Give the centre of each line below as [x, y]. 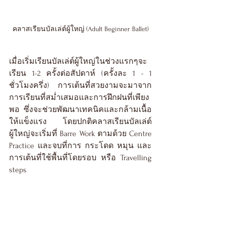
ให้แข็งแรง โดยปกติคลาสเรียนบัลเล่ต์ [80, 122]
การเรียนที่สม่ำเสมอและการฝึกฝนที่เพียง [79, 98]
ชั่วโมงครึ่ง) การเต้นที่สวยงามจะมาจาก [80, 86]
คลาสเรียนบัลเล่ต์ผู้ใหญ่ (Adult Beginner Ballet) [80, 29]
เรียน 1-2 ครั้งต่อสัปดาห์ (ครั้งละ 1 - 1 [80, 74]
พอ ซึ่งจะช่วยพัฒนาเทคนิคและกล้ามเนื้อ [80, 110]
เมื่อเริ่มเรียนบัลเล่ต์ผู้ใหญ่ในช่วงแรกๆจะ [78, 62]
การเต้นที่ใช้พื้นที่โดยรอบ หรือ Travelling [80, 158]
